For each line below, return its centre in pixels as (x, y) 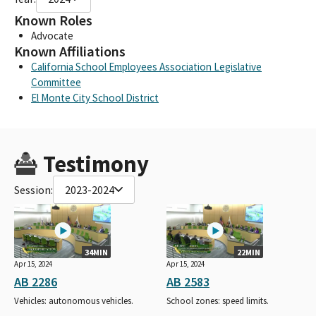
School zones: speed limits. (218, 300)
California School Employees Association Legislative (146, 66)
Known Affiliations (70, 51)
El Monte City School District (95, 97)
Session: (34, 189)
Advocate (52, 35)
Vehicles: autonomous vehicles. (74, 300)
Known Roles (53, 20)
